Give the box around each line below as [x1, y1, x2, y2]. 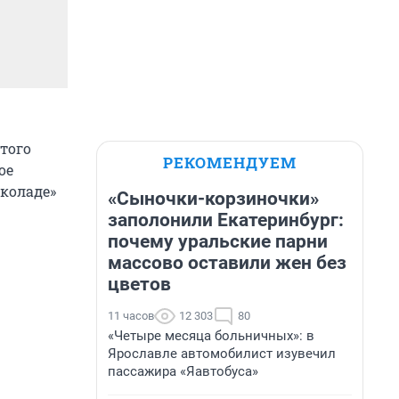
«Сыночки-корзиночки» [108, 188, 319, 209]
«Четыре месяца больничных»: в [108, 328, 314, 344]
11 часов [108, 309, 154, 322]
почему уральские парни [108, 231, 328, 252]
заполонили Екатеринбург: [108, 209, 344, 231]
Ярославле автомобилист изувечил [108, 346, 336, 362]
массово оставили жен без [108, 252, 346, 273]
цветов [108, 273, 171, 295]
